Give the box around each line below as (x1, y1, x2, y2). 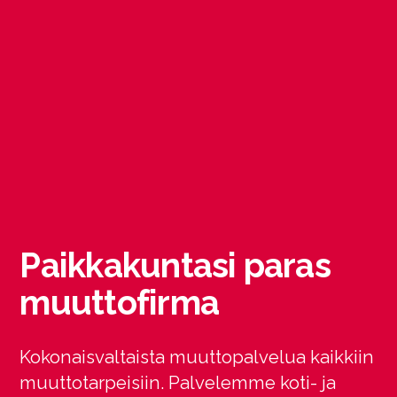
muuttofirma (19, 283, 219, 323)
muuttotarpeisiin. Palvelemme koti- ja (19, 371, 337, 393)
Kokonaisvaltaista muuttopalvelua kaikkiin (19, 346, 375, 368)
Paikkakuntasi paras (19, 245, 331, 286)
